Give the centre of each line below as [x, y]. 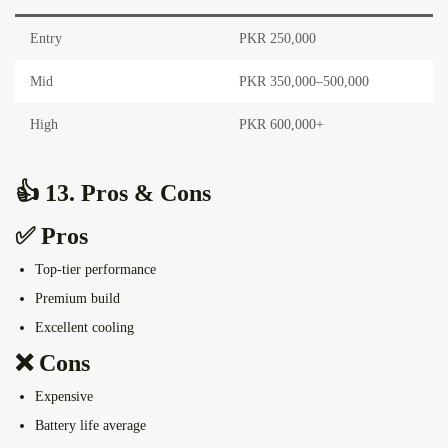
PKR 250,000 [277, 39]
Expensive [64, 397]
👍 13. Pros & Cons [113, 193]
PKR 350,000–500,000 [304, 82]
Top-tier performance [95, 270]
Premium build [77, 299]
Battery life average [90, 426]
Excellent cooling [84, 328]
